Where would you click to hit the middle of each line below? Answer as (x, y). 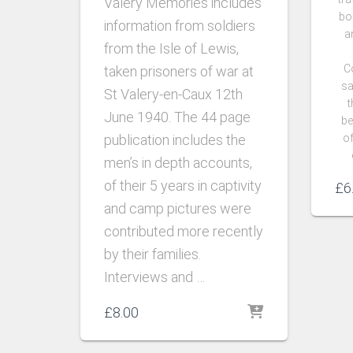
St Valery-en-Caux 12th (173, 94)
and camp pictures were (178, 208)
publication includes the (175, 139)
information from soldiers (180, 25)
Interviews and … (154, 277)
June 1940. (139, 117)
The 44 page (212, 117)
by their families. (152, 254)
